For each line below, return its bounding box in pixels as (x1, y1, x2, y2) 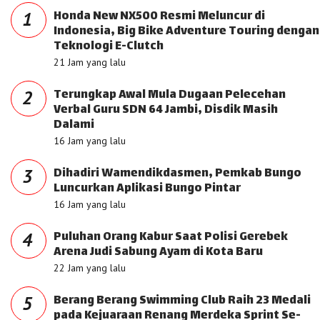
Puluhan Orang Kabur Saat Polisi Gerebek (54, 227, 288, 248)
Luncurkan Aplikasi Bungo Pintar (54, 179, 241, 199)
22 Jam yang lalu (54, 261, 126, 274)
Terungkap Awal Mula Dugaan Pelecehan (54, 85, 286, 106)
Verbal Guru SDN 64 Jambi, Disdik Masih (54, 100, 278, 121)
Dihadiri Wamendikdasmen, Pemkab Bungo (54, 164, 301, 184)
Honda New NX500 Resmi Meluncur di (54, 6, 265, 27)
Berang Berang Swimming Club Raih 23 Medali (54, 291, 311, 311)
